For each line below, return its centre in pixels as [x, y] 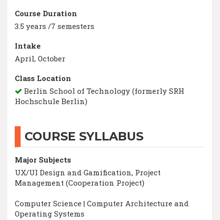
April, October [40, 58]
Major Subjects [43, 159]
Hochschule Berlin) [51, 101]
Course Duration [46, 13]
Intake [28, 45]
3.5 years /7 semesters [55, 26]
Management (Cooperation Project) [80, 182]
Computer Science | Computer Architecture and [102, 203]
